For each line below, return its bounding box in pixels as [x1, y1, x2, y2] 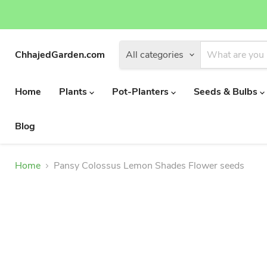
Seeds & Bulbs [194, 85, 260, 98]
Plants [59, 85, 89, 98]
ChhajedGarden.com [15, 48, 105, 61]
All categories [126, 48, 184, 61]
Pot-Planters [112, 85, 171, 98]
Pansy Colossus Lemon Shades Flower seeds [54, 159, 244, 172]
